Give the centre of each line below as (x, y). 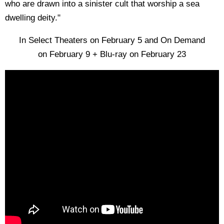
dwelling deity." (33, 17)
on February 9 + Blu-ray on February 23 (112, 54)
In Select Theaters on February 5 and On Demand (112, 40)
